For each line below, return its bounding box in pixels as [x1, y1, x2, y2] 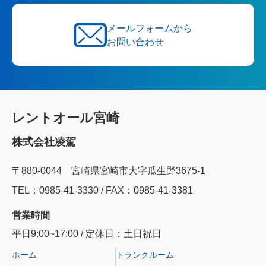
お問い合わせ [107, 36, 164, 47]
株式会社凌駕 [12, 136, 76, 148]
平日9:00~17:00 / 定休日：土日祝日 [12, 229, 161, 239]
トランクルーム [116, 250, 174, 259]
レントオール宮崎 [12, 110, 119, 125]
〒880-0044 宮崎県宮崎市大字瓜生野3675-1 [12, 166, 205, 176]
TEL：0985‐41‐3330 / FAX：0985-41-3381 [12, 185, 193, 195]
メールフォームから [107, 23, 192, 33]
